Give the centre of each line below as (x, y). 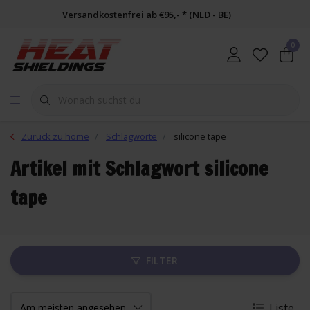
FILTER (162, 261)
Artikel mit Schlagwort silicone (139, 168)
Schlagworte (131, 136)
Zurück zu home (55, 136)
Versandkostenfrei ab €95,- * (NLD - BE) (147, 15)
